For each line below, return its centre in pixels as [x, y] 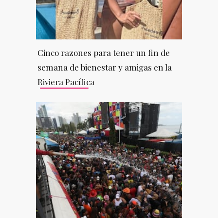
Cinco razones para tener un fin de [103, 52]
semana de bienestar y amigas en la [104, 67]
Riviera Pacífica [66, 82]
